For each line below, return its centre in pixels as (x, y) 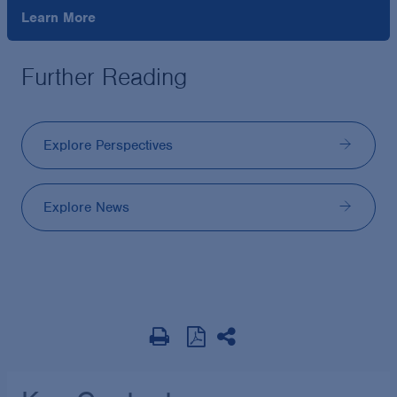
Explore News (86, 208)
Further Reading (104, 78)
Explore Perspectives (108, 146)
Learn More (58, 18)
